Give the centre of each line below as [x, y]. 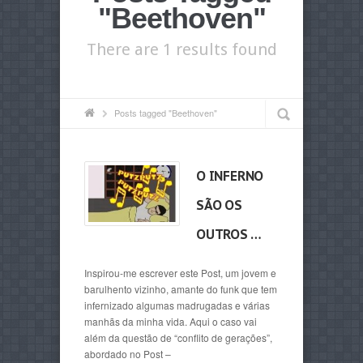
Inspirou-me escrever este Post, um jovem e [180, 273]
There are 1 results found [181, 49]
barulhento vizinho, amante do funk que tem [181, 289]
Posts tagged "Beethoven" [166, 113]
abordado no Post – [128, 354]
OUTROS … [229, 234]
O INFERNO [230, 176]
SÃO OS [219, 205]
